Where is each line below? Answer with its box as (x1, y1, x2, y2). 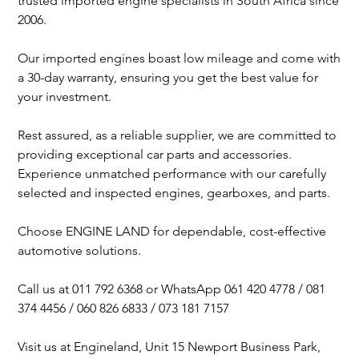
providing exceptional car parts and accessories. (18, 147, 292, 163)
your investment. (18, 89, 112, 105)
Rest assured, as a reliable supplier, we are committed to (18, 127, 337, 143)
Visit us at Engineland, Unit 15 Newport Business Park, (18, 339, 321, 355)
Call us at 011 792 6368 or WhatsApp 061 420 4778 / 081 (18, 281, 326, 297)
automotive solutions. (18, 243, 142, 259)
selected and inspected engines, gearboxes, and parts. (18, 185, 331, 201)
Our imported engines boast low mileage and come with (18, 50, 341, 67)
